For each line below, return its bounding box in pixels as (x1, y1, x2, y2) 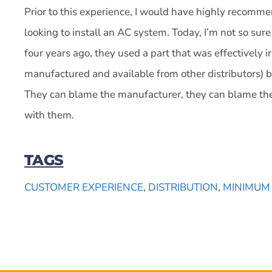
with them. (24, 107, 74, 122)
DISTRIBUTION (148, 180, 218, 195)
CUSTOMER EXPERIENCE (24, 180, 143, 195)
